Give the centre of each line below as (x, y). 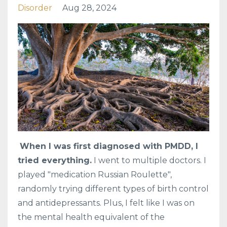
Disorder (35, 8)
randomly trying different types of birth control (113, 188)
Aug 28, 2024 (89, 8)
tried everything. (55, 160)
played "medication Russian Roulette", (95, 174)
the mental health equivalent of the (91, 217)
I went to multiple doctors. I (149, 160)
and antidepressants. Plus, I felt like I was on (106, 203)
